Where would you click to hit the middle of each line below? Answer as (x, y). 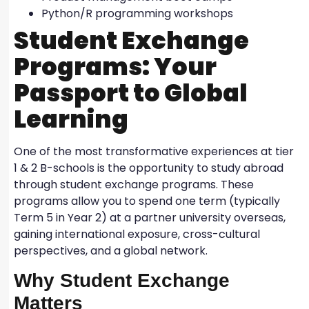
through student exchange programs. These (134, 185)
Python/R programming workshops (139, 14)
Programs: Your (115, 67)
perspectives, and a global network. (112, 251)
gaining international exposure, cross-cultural (137, 235)
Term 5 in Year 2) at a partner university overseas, (150, 218)
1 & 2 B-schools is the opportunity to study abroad (149, 168)
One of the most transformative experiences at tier (154, 152)
